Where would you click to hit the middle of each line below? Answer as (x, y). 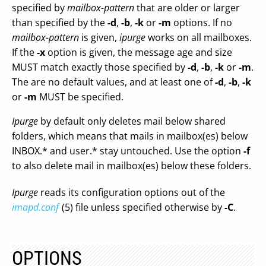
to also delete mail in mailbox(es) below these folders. (132, 166)
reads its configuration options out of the (132, 192)
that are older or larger (187, 8)
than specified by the (60, 23)
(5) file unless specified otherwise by (143, 207)
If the (24, 52)
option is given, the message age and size (139, 52)
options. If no (202, 23)
